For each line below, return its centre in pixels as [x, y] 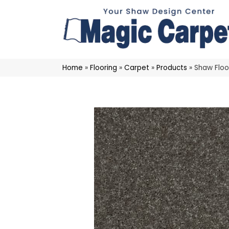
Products [172, 68]
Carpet [137, 68]
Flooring [104, 68]
